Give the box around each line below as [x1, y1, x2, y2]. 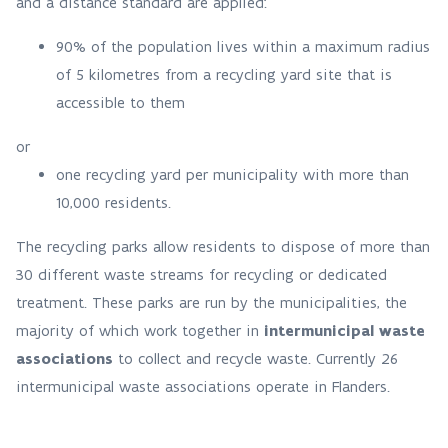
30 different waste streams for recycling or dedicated [16, 265, 387, 284]
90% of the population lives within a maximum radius [56, 37, 430, 56]
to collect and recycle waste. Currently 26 [113, 349, 398, 368]
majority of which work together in [16, 321, 264, 340]
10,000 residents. [56, 193, 181, 212]
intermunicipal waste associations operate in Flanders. [16, 377, 390, 396]
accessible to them [56, 93, 195, 112]
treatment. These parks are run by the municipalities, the [16, 293, 407, 312]
